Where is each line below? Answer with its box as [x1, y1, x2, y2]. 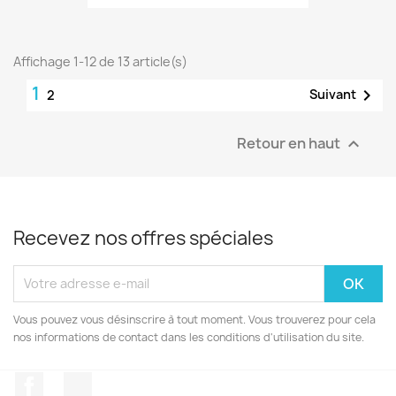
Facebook [43, 370, 109, 391]
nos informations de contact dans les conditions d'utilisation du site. [13, 329, 364, 345]
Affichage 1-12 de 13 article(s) [13, 52, 187, 70]
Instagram [91, 370, 162, 391]
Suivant [309, 85, 356, 103]
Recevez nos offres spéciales [13, 225, 273, 251]
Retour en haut [237, 133, 343, 152]
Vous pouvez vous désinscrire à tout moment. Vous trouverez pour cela [13, 311, 376, 327]
